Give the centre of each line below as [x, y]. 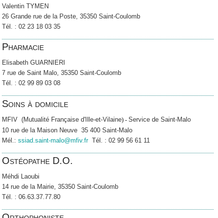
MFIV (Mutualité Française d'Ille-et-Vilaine [62, 119]
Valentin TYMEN [26, 6]
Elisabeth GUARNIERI [34, 63]
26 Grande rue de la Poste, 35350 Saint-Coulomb [71, 16]
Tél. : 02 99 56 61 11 [119, 140]
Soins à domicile [35, 103]
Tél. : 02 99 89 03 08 [31, 83]
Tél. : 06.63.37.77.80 [31, 197]
